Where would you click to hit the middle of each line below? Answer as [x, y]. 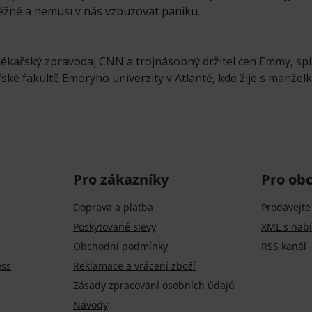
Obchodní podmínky [120, 247]
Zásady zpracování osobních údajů [154, 286]
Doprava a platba [113, 208]
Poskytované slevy [114, 227]
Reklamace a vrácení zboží [134, 266]
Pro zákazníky [120, 180]
